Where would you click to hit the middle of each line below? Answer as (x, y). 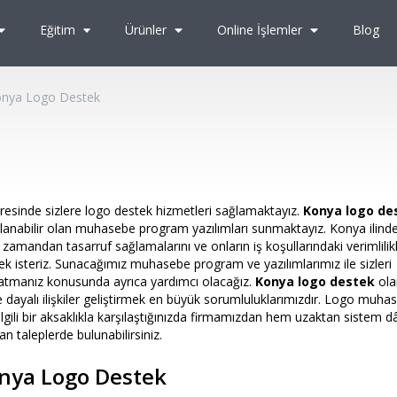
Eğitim (59, 30)
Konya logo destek (315, 281)
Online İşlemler (261, 30)
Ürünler (148, 30)
